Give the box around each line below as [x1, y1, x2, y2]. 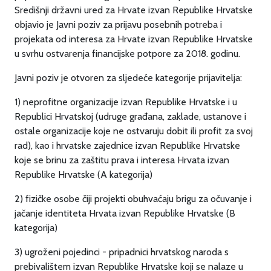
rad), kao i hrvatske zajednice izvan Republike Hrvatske [15, 140, 240, 151]
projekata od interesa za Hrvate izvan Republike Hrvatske [15, 33, 253, 45]
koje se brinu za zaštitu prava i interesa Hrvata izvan [15, 154, 229, 166]
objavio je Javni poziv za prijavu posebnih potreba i [15, 19, 222, 30]
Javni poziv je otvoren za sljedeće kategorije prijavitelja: [15, 72, 242, 83]
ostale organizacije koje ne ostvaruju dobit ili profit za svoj [15, 125, 253, 137]
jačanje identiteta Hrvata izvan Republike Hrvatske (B [15, 207, 235, 219]
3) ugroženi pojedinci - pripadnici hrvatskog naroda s [15, 246, 229, 258]
